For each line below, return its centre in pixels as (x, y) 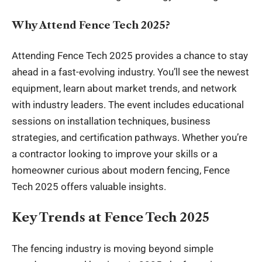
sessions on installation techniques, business (111, 121)
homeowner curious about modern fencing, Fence (121, 170)
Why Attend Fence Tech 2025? (91, 25)
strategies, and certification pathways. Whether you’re (130, 137)
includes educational (197, 104)
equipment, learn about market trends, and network (124, 88)
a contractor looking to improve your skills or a (115, 154)
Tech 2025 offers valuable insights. (89, 186)
